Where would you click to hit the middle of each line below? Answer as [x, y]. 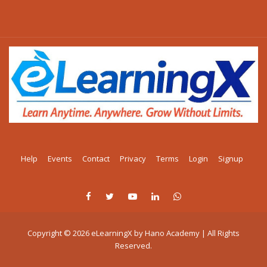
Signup [231, 158]
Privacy [133, 158]
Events [60, 158]
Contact [96, 158]
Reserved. [133, 245]
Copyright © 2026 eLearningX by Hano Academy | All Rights [133, 233]
